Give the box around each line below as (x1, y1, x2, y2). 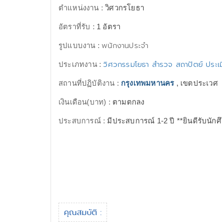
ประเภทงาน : (58, 60, 104, 68)
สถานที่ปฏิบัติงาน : (58, 79, 121, 87)
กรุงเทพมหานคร (121, 79, 174, 87)
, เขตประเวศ (174, 79, 218, 87)
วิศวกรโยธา (105, 3, 145, 12)
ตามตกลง (112, 98, 145, 106)
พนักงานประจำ (102, 40, 149, 51)
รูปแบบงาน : (58, 41, 102, 50)
